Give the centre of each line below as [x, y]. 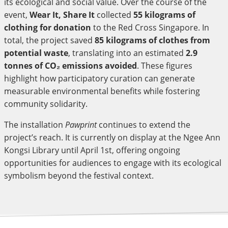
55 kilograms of [164, 15]
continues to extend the [144, 124]
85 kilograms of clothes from [152, 40]
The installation [35, 124]
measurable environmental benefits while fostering [102, 91]
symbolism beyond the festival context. [79, 175]
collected [114, 15]
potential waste [36, 53]
